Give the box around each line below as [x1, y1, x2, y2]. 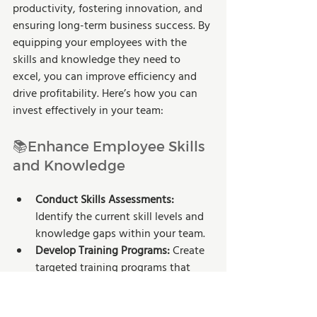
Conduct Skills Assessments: [35, 190, 174, 209]
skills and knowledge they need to [13, 50, 183, 69]
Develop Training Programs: [35, 241, 170, 260]
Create [170, 241, 207, 260]
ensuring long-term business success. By [13, 16, 213, 35]
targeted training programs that [35, 258, 193, 277]
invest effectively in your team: [13, 101, 163, 120]
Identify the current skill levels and [35, 207, 207, 226]
